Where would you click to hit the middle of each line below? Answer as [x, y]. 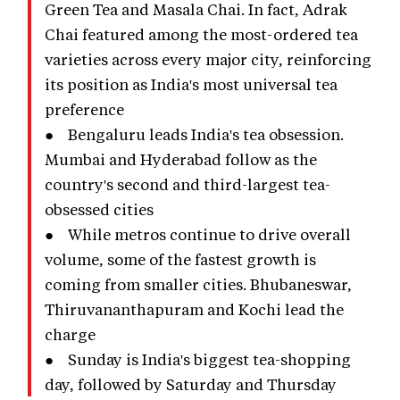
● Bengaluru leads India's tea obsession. [194, 133]
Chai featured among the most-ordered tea [201, 33]
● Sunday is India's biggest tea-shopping [198, 358]
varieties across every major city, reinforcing [208, 58]
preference [84, 108]
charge [70, 333]
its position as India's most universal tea [191, 83]
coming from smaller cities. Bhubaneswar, [198, 283]
